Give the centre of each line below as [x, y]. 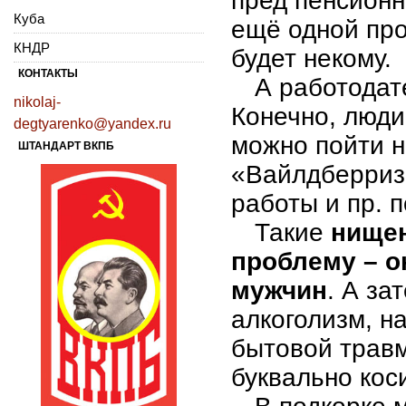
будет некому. [311, 58]
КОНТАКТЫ [48, 73]
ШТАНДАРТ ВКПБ [66, 145]
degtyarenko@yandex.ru [92, 123]
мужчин [279, 290]
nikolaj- [37, 101]
